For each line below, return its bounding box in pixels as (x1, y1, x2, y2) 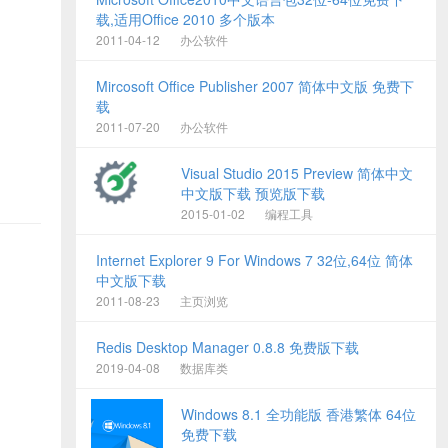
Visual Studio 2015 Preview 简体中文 (181, 163, 413, 184)
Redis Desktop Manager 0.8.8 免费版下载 (96, 337, 359, 358)
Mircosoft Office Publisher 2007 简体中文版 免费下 (96, 76, 414, 97)
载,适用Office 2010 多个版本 (96, 9, 275, 30)
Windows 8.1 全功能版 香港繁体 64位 (181, 404, 416, 425)
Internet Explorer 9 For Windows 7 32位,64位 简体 (96, 250, 413, 271)
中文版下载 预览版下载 (181, 183, 325, 204)
